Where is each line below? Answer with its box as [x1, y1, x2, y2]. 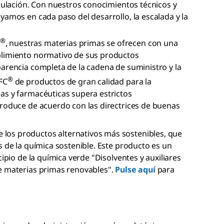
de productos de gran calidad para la [12, 76, 151, 87]
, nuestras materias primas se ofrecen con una [5, 37, 178, 49]
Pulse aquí [115, 164, 155, 175]
